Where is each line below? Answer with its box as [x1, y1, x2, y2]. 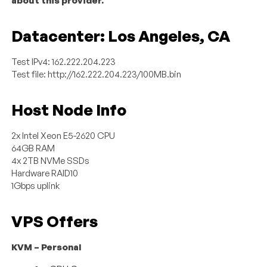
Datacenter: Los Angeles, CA [11, 26, 231, 45]
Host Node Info [11, 100, 127, 119]
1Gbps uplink [11, 179, 60, 191]
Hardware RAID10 [11, 167, 79, 179]
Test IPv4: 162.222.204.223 [11, 55, 116, 67]
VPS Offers [11, 211, 98, 231]
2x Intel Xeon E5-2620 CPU [11, 129, 116, 141]
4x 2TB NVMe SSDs [11, 154, 90, 166]
